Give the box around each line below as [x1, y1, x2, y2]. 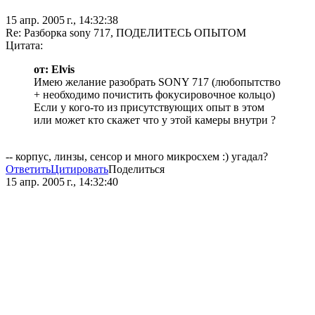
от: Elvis [34, 63, 75, 76]
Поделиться [108, 163, 165, 176]
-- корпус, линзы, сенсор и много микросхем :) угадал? [6, 150, 268, 163]
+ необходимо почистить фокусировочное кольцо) [34, 89, 275, 101]
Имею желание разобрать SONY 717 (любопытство [34, 76, 281, 89]
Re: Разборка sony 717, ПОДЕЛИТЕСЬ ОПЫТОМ [6, 27, 246, 39]
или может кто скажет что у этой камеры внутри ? [34, 114, 276, 127]
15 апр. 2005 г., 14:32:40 [6, 176, 118, 188]
